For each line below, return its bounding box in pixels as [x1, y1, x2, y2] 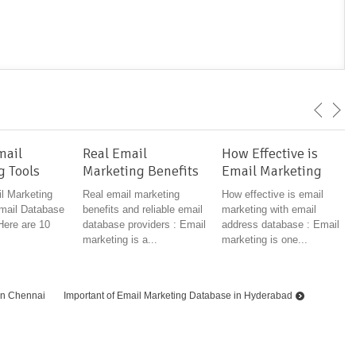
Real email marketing [83, 188, 180, 201]
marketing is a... [83, 234, 157, 246]
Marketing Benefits [83, 162, 199, 180]
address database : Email [222, 219, 339, 231]
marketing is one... [222, 234, 308, 246]
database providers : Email [83, 219, 206, 231]
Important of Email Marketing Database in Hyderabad [64, 290, 292, 302]
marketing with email [222, 203, 316, 216]
